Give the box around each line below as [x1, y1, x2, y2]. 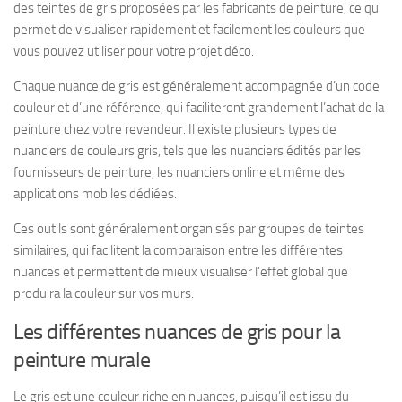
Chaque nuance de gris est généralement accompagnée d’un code [13, 77, 380, 94]
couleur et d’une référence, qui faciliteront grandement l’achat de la [13, 99, 384, 116]
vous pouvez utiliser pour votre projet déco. [13, 42, 254, 59]
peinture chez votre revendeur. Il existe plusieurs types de [13, 120, 336, 137]
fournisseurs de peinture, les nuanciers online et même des [13, 163, 345, 180]
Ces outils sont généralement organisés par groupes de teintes [13, 220, 364, 237]
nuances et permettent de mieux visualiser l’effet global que [13, 263, 348, 280]
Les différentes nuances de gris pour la [13, 318, 341, 345]
